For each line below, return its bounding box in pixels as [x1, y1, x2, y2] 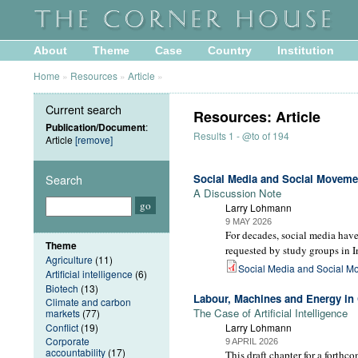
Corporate [46, 334, 89, 348]
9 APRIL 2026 [225, 336, 278, 347]
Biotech [46, 280, 78, 295]
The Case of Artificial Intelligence [193, 305, 348, 321]
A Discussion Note [193, 185, 281, 201]
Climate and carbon [46, 295, 131, 309]
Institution [277, 44, 334, 58]
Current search [46, 100, 121, 117]
